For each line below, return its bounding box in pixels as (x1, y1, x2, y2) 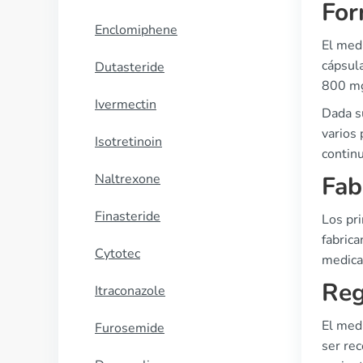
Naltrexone (95, 170, 160, 188)
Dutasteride (95, 58, 164, 76)
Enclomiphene (95, 21, 177, 39)
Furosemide (95, 319, 164, 337)
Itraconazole (95, 282, 165, 300)
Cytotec (95, 245, 140, 263)
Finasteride (95, 207, 160, 225)
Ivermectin (95, 96, 156, 113)
